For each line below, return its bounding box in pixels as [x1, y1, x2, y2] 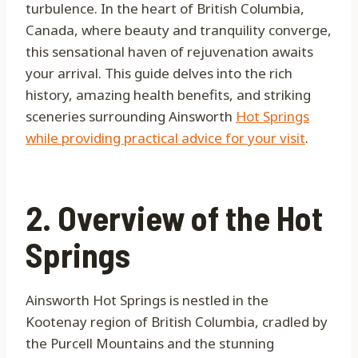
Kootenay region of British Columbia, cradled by [26, 312, 328, 332]
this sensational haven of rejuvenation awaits [26, 42, 313, 62]
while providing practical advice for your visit [26, 129, 305, 148]
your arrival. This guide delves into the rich [26, 64, 292, 83]
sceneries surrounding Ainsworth [26, 107, 236, 126]
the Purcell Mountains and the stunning [26, 334, 274, 353]
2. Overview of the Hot [26, 197, 323, 238]
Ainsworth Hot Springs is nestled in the [26, 291, 268, 310]
